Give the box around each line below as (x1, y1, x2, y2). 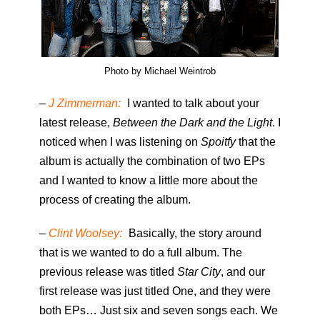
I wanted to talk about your (124, 97, 259, 110)
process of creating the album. (39, 194, 191, 206)
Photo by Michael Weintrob (104, 66, 216, 77)
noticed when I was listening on (39, 136, 201, 149)
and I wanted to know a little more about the (39, 174, 258, 187)
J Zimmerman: (49, 97, 121, 110)
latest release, (39, 116, 113, 129)
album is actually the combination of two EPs (39, 155, 265, 168)
